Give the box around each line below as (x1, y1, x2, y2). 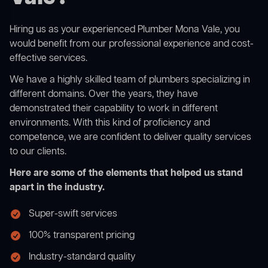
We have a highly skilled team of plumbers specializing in (10, 74, 250, 87)
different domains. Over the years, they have (10, 88, 198, 102)
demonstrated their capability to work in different (10, 102, 218, 116)
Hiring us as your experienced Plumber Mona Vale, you (10, 23, 240, 37)
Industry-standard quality (29, 251, 136, 264)
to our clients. (10, 145, 66, 159)
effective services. (10, 52, 87, 66)
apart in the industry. (10, 181, 105, 195)
